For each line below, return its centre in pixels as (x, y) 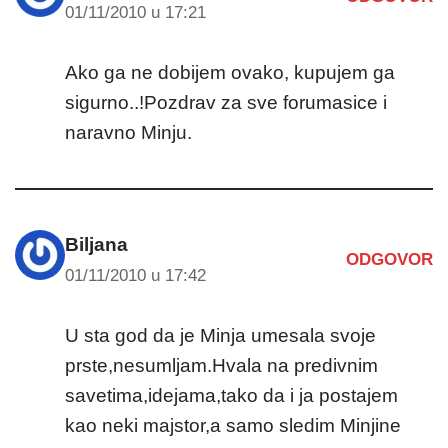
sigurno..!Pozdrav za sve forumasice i (226, 102)
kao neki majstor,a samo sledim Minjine (233, 425)
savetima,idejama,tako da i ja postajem (231, 395)
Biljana (96, 244)
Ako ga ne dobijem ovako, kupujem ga (230, 72)
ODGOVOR (389, 260)
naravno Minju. (128, 132)
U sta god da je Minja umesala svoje (220, 335)
